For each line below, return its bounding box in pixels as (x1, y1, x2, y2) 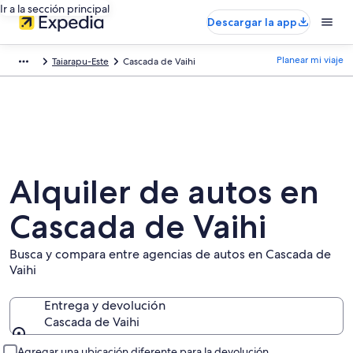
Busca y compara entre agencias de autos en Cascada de (9, 246, 331, 262)
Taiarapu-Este (52, 55, 109, 68)
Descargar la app (207, 15, 297, 29)
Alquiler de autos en (9, 172, 319, 211)
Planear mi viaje (277, 54, 344, 66)
